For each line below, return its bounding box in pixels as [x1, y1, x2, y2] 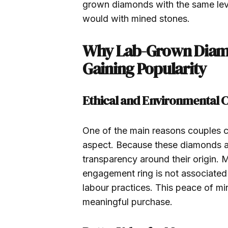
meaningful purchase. [82, 196, 173, 207]
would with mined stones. [82, 13, 190, 24]
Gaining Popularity [82, 58, 206, 80]
